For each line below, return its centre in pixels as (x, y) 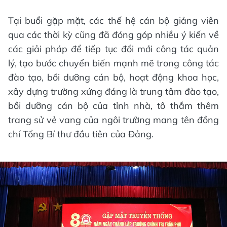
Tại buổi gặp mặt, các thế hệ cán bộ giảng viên (113, 21)
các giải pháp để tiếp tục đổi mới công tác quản (113, 49)
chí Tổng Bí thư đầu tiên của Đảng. (81, 134)
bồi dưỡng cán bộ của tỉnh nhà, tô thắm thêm (113, 106)
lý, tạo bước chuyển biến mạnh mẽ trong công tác (113, 63)
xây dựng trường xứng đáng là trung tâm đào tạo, (113, 92)
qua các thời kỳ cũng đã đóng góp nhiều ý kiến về (113, 35)
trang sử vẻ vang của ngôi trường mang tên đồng (113, 120)
